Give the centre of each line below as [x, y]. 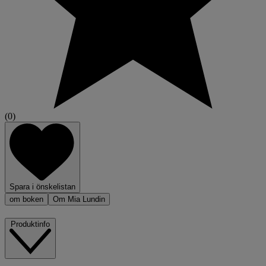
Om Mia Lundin [79, 199]
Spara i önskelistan [42, 187]
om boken [26, 199]
